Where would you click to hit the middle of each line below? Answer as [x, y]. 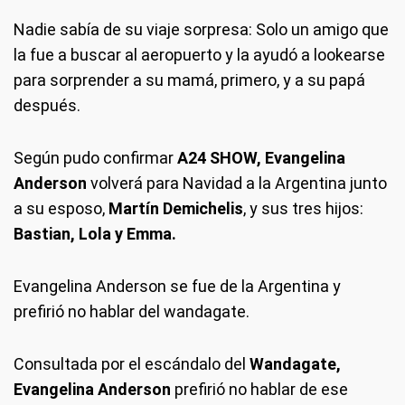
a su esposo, [61, 208]
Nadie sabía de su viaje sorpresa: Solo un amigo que [201, 29]
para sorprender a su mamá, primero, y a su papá [189, 80]
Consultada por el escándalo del [132, 364]
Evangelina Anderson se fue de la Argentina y [177, 286]
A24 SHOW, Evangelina [259, 158]
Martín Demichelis [176, 208]
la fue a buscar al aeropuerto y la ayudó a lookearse [199, 55]
